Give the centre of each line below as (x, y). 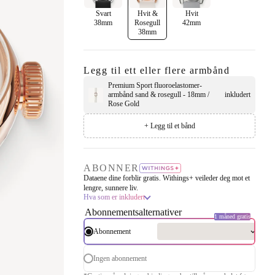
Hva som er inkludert (114, 197)
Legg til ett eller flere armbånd (157, 71)
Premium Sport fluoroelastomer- (155, 86)
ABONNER (111, 168)
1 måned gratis (232, 217)
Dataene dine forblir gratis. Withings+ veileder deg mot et (167, 178)
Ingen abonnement (120, 258)
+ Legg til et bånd (169, 126)
